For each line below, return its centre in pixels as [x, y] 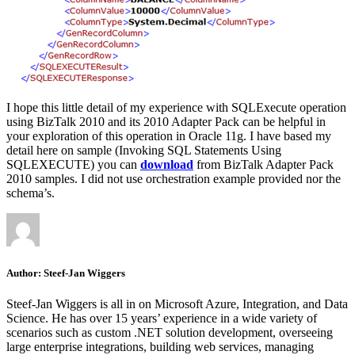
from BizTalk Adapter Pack [263, 164]
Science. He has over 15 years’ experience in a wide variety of [162, 319]
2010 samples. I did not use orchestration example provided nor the [174, 178]
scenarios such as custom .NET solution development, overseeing [170, 333]
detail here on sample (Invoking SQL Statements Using [144, 150]
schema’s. [31, 193]
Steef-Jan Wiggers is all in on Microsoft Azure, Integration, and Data [177, 304]
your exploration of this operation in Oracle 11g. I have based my [169, 136]
